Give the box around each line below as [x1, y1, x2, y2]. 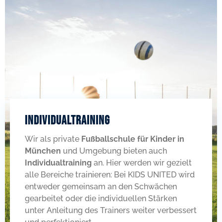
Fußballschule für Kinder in [81, 134, 184, 144]
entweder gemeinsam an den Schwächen [25, 182, 177, 191]
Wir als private [25, 134, 81, 144]
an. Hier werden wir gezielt [92, 158, 192, 167]
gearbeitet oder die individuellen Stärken [25, 194, 177, 203]
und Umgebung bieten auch [61, 146, 167, 156]
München [25, 146, 61, 156]
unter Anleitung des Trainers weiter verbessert [25, 206, 197, 215]
